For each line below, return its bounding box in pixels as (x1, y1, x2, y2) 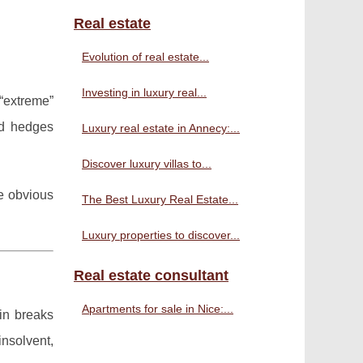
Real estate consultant (74, 267, 228, 284)
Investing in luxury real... (82, 86, 207, 99)
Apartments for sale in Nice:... (82, 302, 233, 315)
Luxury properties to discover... (82, 228, 240, 241)
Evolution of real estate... (82, 50, 209, 63)
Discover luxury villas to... (82, 157, 211, 170)
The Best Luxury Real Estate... (82, 193, 238, 206)
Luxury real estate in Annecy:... (82, 122, 240, 135)
